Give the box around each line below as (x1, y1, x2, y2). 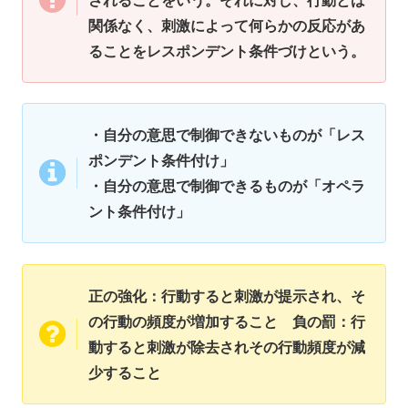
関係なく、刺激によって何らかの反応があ (88, 15, 365, 36)
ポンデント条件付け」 (88, 149, 234, 171)
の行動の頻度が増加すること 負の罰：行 (88, 310, 365, 331)
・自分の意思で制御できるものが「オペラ (88, 175, 365, 197)
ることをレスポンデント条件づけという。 (88, 40, 365, 61)
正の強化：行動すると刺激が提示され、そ (88, 284, 365, 306)
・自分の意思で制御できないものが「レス (88, 124, 365, 146)
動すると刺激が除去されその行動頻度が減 (88, 335, 365, 357)
